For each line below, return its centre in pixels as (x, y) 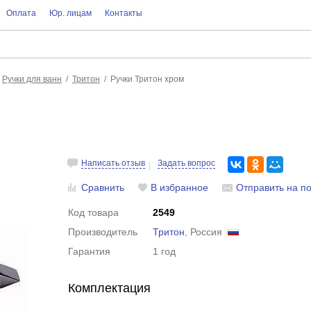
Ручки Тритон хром (147, 79)
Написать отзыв (114, 163)
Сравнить (103, 187)
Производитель (103, 232)
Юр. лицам (70, 13)
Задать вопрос (187, 163)
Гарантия (90, 251)
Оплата (21, 13)
